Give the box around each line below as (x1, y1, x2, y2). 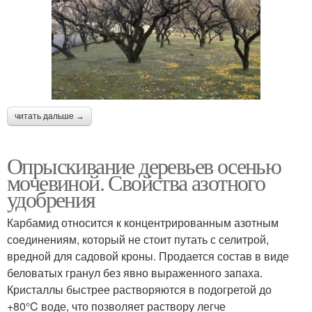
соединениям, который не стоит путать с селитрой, (7, 231, 269, 248)
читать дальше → (15, 111, 84, 122)
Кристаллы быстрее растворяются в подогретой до (7, 281, 272, 298)
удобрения (7, 184, 95, 214)
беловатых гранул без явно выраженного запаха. (7, 265, 263, 281)
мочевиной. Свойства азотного (7, 167, 265, 198)
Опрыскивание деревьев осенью (7, 150, 281, 181)
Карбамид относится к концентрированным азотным (7, 214, 279, 231)
